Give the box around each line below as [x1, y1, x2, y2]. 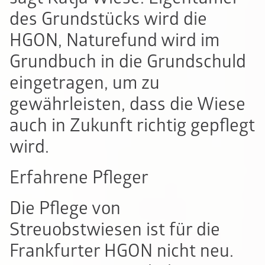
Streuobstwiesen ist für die [9, 219, 220, 241]
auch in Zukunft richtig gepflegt [9, 115, 255, 137]
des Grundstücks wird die [9, 8, 207, 31]
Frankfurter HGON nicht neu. [9, 240, 234, 263]
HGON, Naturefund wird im [9, 30, 219, 52]
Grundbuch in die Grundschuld [9, 51, 246, 73]
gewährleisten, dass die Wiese [9, 93, 245, 116]
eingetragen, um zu [9, 72, 160, 95]
